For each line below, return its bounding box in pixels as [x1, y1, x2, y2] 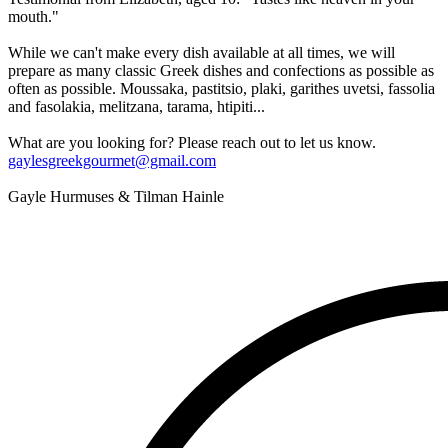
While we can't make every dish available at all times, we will [8, 43, 395, 61]
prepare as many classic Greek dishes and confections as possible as [8, 61, 434, 79]
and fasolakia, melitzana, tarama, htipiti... [8, 97, 265, 115]
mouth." [8, 7, 59, 25]
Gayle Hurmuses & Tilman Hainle [8, 187, 224, 205]
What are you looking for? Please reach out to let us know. [8, 133, 376, 151]
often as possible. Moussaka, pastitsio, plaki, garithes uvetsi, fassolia [8, 79, 435, 97]
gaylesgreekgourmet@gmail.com [8, 151, 216, 169]
